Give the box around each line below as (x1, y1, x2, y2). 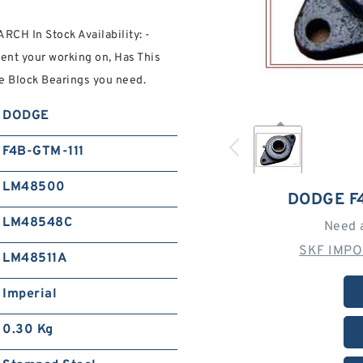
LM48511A (2, 250, 67, 267)
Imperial (2, 286, 58, 302)
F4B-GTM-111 (2, 143, 84, 160)
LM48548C (2, 215, 73, 231)
